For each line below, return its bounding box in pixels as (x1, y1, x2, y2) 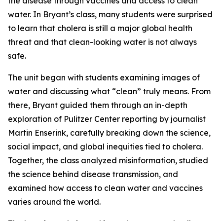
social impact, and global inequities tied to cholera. (8, 142, 203, 151)
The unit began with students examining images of (8, 73, 200, 82)
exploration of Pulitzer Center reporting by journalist (8, 114, 206, 124)
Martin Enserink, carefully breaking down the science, (8, 128, 211, 138)
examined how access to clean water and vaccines (8, 183, 203, 193)
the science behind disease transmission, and (8, 169, 178, 179)
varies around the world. (8, 197, 101, 207)
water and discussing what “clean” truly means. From (8, 86, 211, 96)
